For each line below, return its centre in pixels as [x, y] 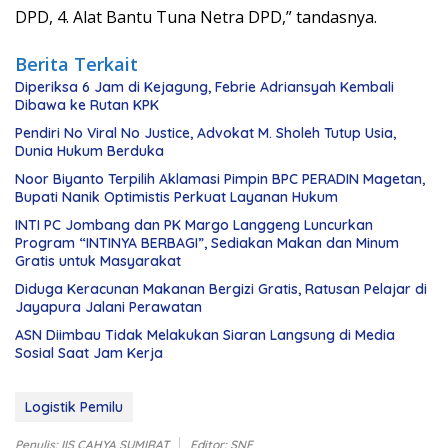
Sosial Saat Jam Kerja [89, 353]
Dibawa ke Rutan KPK [87, 105]
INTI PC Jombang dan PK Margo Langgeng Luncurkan [194, 225]
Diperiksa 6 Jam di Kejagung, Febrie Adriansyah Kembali [204, 87]
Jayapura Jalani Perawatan [108, 307]
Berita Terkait [76, 64]
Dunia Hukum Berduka [89, 151]
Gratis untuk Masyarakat [98, 261]
